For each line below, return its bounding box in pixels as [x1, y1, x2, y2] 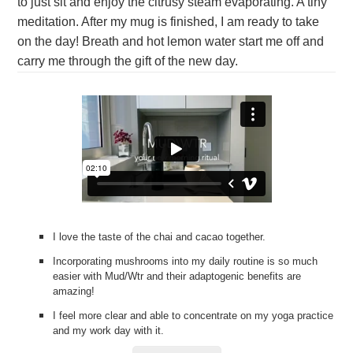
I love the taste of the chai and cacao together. [53, 230, 266, 243]
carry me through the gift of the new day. [17, 54, 239, 68]
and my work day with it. [53, 324, 165, 336]
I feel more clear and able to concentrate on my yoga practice [53, 309, 334, 321]
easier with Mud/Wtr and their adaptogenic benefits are [53, 269, 302, 282]
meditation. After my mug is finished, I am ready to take [17, 14, 320, 28]
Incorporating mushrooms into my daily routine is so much [53, 255, 318, 267]
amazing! [53, 284, 95, 297]
